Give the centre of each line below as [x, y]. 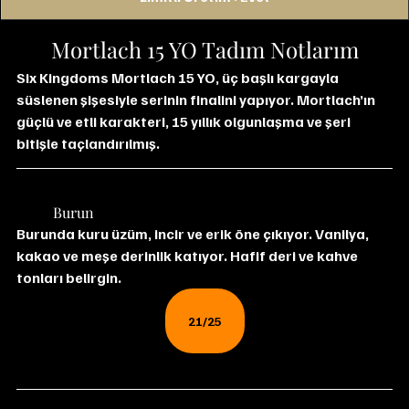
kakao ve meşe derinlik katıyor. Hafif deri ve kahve [189, 256]
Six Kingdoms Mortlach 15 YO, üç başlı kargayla [179, 78]
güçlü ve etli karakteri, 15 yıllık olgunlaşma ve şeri [185, 122]
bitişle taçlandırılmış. [88, 144]
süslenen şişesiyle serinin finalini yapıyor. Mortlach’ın [197, 100]
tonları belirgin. [69, 278]
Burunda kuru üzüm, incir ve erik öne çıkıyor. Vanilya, [194, 234]
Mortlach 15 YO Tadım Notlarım [204, 50]
